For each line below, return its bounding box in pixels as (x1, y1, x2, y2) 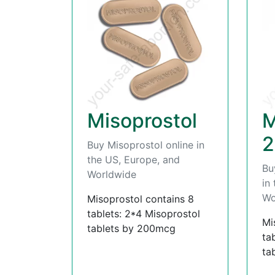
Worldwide (87, 168, 136, 181)
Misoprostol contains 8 (87, 193, 194, 206)
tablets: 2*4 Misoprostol (87, 207, 200, 220)
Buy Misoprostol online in (87, 139, 204, 152)
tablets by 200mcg (87, 222, 176, 235)
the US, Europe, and (87, 153, 180, 166)
